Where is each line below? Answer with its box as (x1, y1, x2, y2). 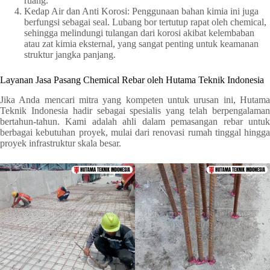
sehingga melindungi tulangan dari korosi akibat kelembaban (24, 28, 254, 39)
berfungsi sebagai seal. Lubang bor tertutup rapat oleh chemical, (24, 17, 266, 28)
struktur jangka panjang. (24, 49, 116, 60)
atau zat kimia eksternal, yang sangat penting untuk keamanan (24, 39, 259, 49)
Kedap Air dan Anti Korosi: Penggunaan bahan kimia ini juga (24, 6, 259, 17)
